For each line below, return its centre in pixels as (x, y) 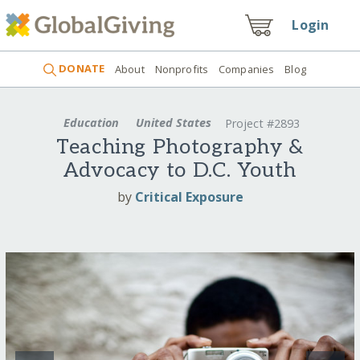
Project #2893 (262, 124)
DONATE (81, 69)
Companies (247, 69)
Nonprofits (182, 69)
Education (92, 122)
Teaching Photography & (180, 148)
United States (174, 122)
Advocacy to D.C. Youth (180, 171)
